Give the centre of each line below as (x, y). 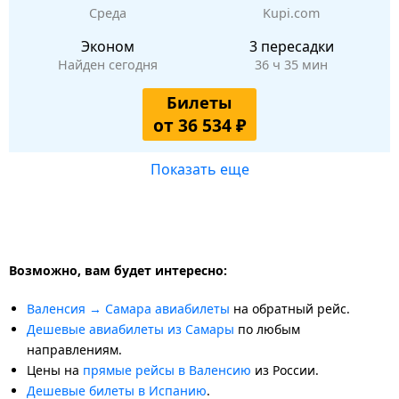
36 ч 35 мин (291, 64)
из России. (285, 370)
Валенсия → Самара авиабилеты (128, 308)
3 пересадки (291, 46)
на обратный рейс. (290, 308)
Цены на (55, 370)
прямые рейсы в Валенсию (167, 370)
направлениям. (74, 349)
